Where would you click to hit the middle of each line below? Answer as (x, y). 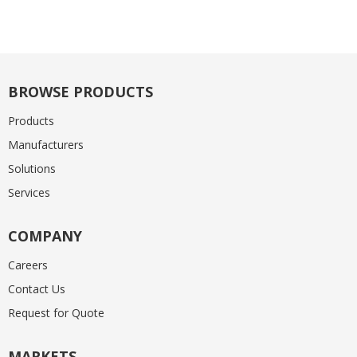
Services (29, 192)
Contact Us (37, 289)
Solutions (32, 169)
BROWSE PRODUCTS (80, 92)
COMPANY (45, 236)
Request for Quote (56, 313)
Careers (28, 265)
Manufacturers (46, 145)
